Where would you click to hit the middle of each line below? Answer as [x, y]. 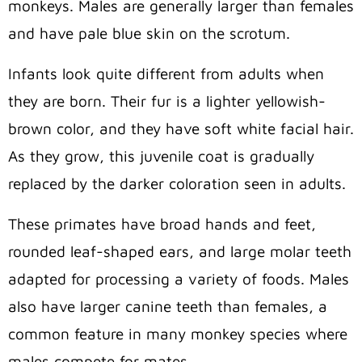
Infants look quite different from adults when [166, 73]
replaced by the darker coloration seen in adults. [177, 183]
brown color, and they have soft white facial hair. [181, 128]
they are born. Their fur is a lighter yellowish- [167, 101]
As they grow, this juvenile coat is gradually [161, 156]
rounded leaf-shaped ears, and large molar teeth [180, 251]
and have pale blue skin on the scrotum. [152, 33]
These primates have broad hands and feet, [162, 223]
